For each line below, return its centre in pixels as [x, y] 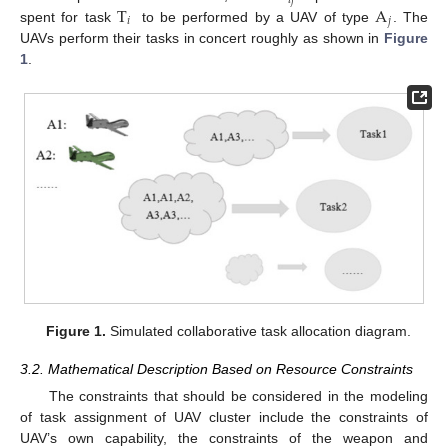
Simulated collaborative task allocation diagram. [258, 330]
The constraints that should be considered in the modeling [238, 396]
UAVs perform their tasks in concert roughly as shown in [202, 38]
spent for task [69, 16]
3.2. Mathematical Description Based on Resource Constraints [216, 368]
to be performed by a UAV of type [255, 16]
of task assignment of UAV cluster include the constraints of [224, 417]
